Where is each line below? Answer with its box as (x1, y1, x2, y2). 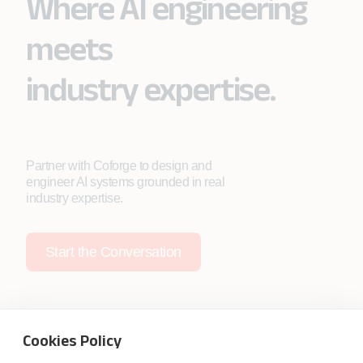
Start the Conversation (45, 243, 181, 260)
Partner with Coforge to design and (26, 159, 211, 173)
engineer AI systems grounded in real (26, 175, 224, 190)
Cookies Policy (23, 331, 122, 349)
